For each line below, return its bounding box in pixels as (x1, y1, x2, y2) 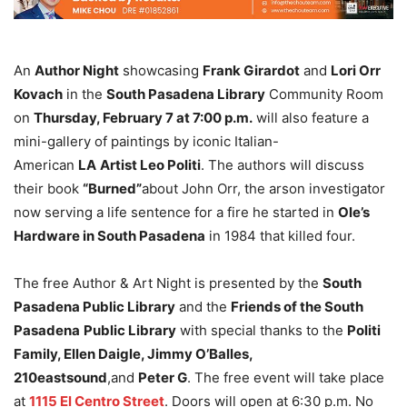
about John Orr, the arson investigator (142, 179, 385, 197)
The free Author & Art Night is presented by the (14, 273, 323, 292)
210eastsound (14, 368, 107, 386)
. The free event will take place (187, 368, 384, 386)
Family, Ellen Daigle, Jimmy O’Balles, (14, 344, 253, 362)
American (14, 155, 78, 174)
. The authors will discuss (201, 155, 364, 174)
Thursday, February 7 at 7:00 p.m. (34, 108, 253, 126)
